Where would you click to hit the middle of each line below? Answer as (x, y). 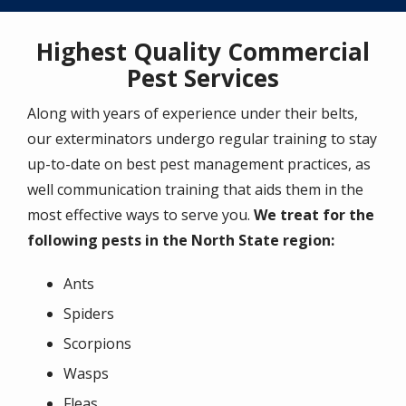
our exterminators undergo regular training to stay (202, 138)
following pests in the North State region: (181, 240)
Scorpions (97, 343)
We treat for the (314, 214)
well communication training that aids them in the (195, 189)
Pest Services (203, 77)
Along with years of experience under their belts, (193, 113)
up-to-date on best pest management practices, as (199, 164)
